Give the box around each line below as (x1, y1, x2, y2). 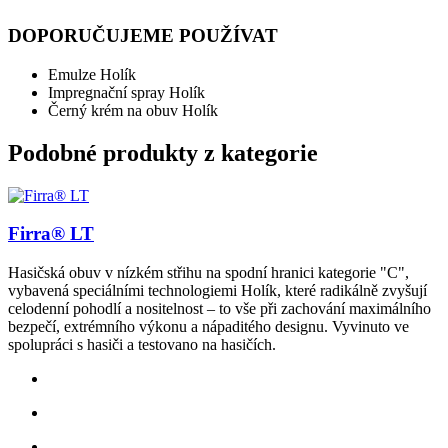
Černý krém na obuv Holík (48, 101, 218, 119)
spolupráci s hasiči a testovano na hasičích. (8, 336, 276, 353)
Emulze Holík (48, 65, 136, 83)
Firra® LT (8, 223, 94, 245)
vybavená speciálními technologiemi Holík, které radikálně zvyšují (8, 282, 427, 299)
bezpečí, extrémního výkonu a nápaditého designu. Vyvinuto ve (8, 318, 409, 335)
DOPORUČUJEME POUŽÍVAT (8, 25, 278, 47)
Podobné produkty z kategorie (8, 139, 318, 166)
